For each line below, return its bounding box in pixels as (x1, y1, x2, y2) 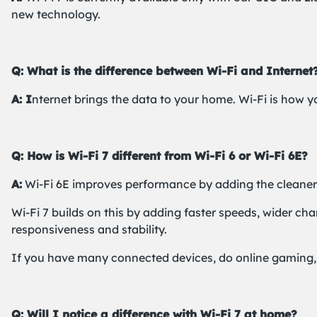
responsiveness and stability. (11, 222, 167, 236)
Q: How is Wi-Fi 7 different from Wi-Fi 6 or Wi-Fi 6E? (11, 149, 308, 163)
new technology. (11, 7, 100, 21)
